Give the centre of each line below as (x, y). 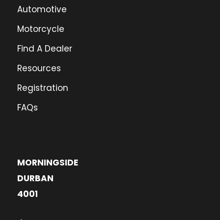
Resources (39, 69)
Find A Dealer (45, 49)
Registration (43, 88)
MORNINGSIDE (48, 163)
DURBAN (35, 179)
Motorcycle (41, 29)
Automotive (42, 10)
